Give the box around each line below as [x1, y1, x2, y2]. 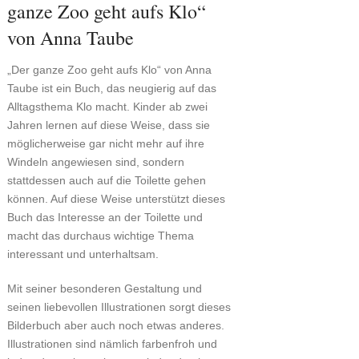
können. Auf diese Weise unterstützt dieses [6, 192, 225, 206]
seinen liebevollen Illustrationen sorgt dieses [6, 301, 231, 314]
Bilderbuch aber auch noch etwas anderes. [6, 319, 224, 333]
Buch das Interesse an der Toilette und [6, 211, 203, 224]
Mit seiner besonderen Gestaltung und [6, 282, 202, 296]
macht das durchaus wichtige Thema [6, 229, 194, 243]
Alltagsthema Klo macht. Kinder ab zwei [6, 100, 208, 114]
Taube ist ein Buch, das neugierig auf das [6, 82, 216, 95]
